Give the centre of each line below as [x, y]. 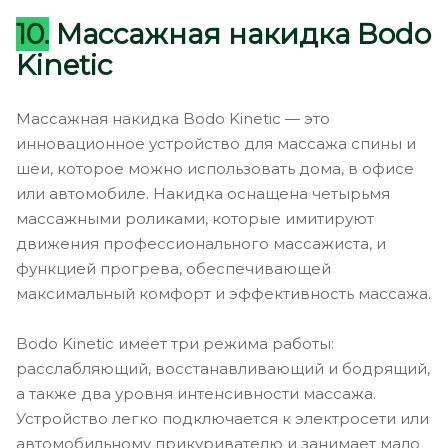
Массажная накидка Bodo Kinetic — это [173, 118]
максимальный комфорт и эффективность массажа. [223, 293]
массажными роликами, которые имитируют [195, 218]
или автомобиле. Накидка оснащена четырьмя [203, 193]
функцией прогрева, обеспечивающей [173, 268]
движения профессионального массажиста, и [201, 243]
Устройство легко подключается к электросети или [222, 418]
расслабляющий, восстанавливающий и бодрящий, [223, 368]
